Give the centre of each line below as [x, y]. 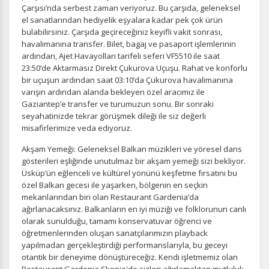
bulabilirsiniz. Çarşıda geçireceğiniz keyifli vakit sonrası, [122, 32]
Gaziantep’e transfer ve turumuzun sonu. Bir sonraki [118, 104]
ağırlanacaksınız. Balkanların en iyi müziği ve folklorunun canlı [134, 209]
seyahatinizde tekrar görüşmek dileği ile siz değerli [114, 116]
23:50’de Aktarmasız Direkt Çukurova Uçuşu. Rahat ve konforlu [134, 68]
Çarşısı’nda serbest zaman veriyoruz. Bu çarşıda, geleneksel [131, 8]
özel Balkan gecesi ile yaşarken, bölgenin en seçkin [115, 185]
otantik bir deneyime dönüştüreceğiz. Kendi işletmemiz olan [130, 257]
